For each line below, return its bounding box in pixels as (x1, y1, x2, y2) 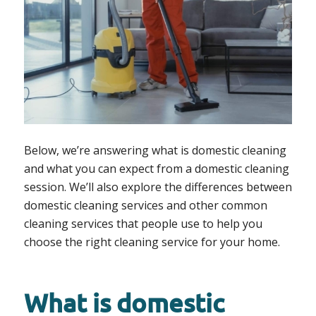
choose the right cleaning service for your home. (23, 233, 280, 250)
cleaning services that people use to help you (23, 215, 262, 231)
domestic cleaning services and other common (23, 197, 267, 213)
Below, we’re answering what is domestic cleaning (23, 142, 286, 158)
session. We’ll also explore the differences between (23, 178, 292, 195)
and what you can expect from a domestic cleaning (23, 160, 289, 176)
